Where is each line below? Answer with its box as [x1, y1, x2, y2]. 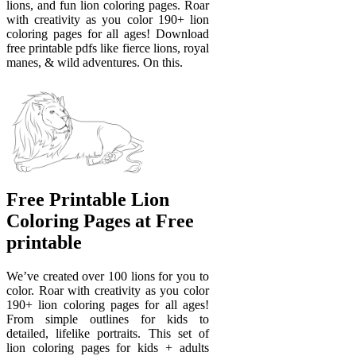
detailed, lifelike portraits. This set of [6, 326, 209, 340]
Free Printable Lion [6, 188, 169, 210]
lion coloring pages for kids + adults [6, 340, 209, 354]
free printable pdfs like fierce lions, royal [6, 41, 209, 56]
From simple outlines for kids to [6, 311, 209, 326]
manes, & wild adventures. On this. [6, 56, 183, 70]
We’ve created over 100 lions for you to [6, 269, 209, 283]
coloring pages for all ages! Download [6, 27, 209, 41]
